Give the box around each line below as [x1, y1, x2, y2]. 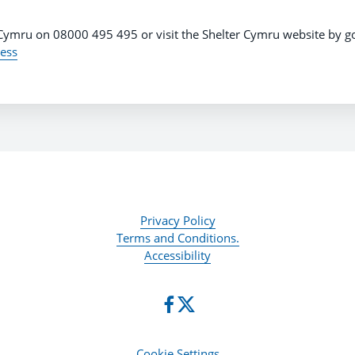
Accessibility [144, 247, 211, 264]
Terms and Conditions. [116, 230, 239, 246]
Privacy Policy [139, 212, 216, 229]
